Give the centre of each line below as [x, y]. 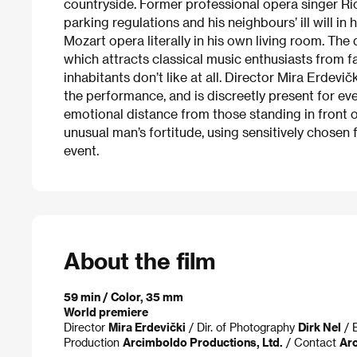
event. [81, 150]
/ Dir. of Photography [242, 327]
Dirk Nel [320, 327]
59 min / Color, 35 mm [124, 296]
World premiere [106, 312]
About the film [139, 260]
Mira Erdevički [147, 327]
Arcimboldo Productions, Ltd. [203, 342]
